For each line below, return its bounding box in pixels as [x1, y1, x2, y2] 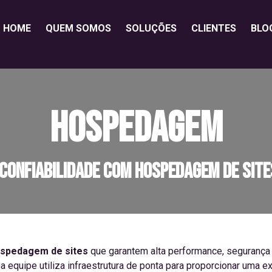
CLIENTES [191, 22, 236, 34]
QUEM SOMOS [46, 22, 111, 34]
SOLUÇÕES [126, 22, 177, 34]
